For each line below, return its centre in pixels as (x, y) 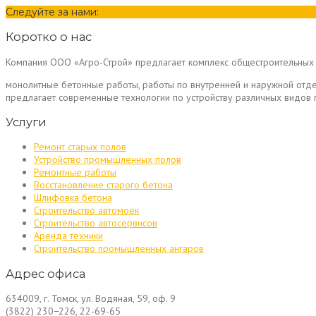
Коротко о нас (49, 37)
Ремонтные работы (75, 172)
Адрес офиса (45, 273)
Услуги (26, 122)
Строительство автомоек (86, 211)
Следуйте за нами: (52, 12)
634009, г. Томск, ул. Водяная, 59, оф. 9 (91, 299)
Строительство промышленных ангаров (119, 249)
